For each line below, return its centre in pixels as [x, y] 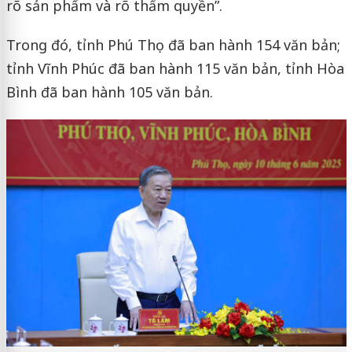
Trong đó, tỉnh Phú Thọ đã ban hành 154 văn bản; [173, 44]
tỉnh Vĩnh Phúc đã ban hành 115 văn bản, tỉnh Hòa [175, 68]
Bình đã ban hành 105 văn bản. [109, 92]
